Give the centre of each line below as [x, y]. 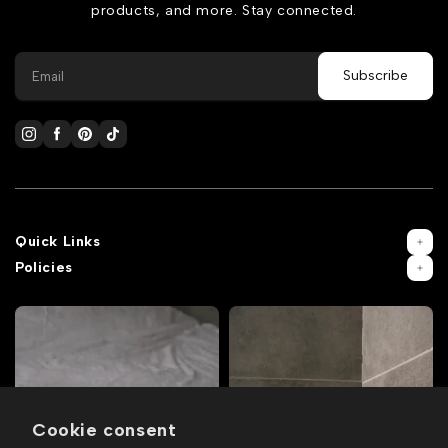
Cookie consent [104, 430]
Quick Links [58, 241]
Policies [44, 267]
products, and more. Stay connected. [223, 10]
